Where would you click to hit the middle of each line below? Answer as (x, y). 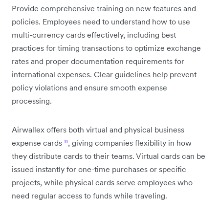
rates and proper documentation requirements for (98, 61)
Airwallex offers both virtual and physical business (98, 129)
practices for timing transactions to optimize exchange (106, 48)
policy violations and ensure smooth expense (89, 87)
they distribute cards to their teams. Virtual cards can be (109, 156)
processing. (32, 100)
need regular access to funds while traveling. (89, 195)
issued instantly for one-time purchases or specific (99, 169)
